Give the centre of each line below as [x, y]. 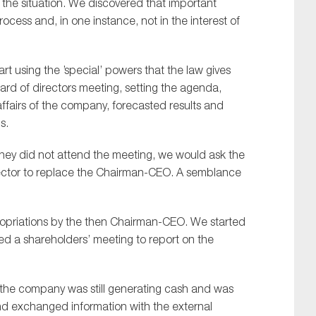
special [82, 70]
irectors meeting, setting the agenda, [130, 88]
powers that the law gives [166, 70]
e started [223, 222]
